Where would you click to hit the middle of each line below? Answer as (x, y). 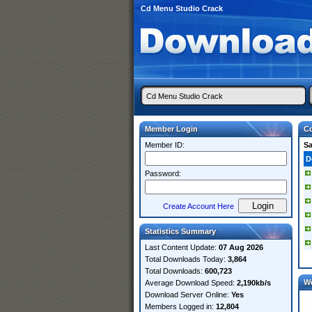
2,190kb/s (254, 283)
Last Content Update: (182, 247)
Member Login (171, 129)
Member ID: (165, 145)
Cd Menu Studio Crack (182, 8)
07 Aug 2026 (241, 247)
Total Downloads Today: (186, 259)
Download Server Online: (188, 295)
